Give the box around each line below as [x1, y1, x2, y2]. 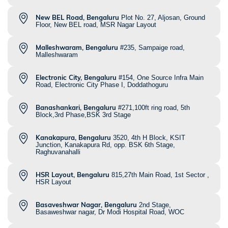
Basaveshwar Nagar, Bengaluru [36, 201, 137, 209]
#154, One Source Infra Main [119, 74, 204, 82]
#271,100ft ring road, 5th [118, 104, 190, 112]
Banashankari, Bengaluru [36, 103, 116, 112]
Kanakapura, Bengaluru [36, 133, 111, 142]
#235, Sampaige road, [120, 44, 185, 52]
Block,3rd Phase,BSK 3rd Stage [36, 111, 131, 119]
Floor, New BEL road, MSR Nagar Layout [36, 21, 156, 29]
